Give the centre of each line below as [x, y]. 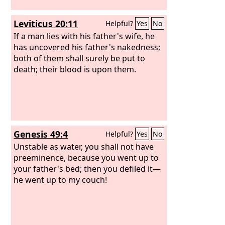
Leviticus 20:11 [46, 24]
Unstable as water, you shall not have [84, 146]
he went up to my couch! [61, 180]
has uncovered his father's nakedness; [87, 47]
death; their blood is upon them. [75, 69]
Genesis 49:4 [41, 134]
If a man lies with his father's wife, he [84, 36]
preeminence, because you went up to [86, 157]
